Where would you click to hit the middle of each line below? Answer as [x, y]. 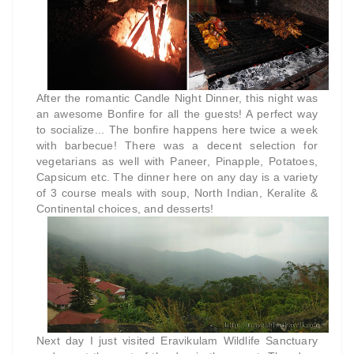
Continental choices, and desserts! [127, 208]
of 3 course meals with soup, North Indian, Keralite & [177, 192]
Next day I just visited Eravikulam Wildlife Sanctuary [177, 341]
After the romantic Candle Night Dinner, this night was [177, 98]
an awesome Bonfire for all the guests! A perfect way [177, 113]
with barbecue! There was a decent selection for [177, 145]
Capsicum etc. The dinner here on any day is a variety [177, 177]
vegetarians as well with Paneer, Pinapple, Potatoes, [177, 161]
